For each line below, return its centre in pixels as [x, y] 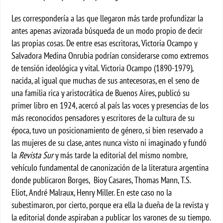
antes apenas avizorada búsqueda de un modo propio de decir [107, 31]
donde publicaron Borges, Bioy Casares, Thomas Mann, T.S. [101, 180]
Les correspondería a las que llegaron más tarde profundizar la [108, 18]
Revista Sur [36, 155]
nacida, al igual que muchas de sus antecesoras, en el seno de [106, 80]
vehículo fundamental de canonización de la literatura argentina [110, 167]
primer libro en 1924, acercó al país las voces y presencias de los [110, 105]
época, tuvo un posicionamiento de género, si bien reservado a [108, 130]
